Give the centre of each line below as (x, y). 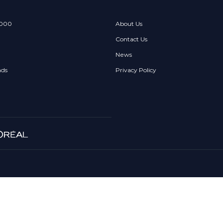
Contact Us (131, 39)
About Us (129, 24)
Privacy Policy (136, 70)
